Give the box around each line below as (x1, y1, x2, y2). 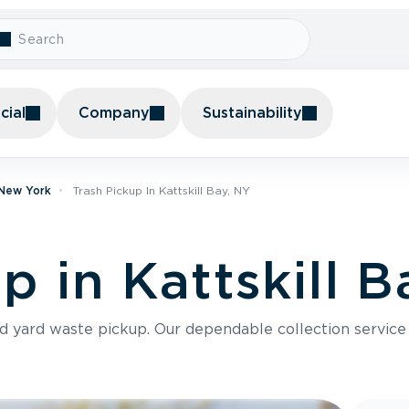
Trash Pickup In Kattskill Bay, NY (73, 184, 250, 197)
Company (79, 104, 150, 121)
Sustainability (203, 104, 302, 121)
